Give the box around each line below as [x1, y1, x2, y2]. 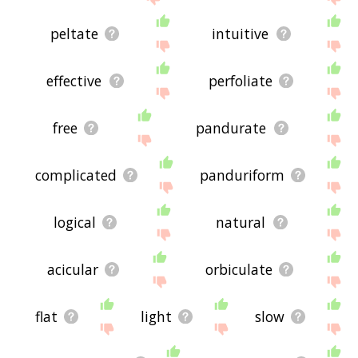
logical [53, 212, 96, 232]
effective [46, 70, 102, 90]
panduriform [199, 165, 284, 185]
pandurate [196, 117, 267, 137]
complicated [34, 165, 117, 185]
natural [216, 212, 266, 232]
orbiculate [205, 259, 272, 279]
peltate [50, 23, 98, 43]
